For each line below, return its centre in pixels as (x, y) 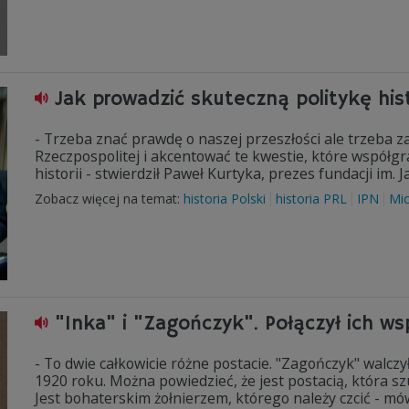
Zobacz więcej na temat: (109, 199)
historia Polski (225, 199)
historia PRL (311, 199)
